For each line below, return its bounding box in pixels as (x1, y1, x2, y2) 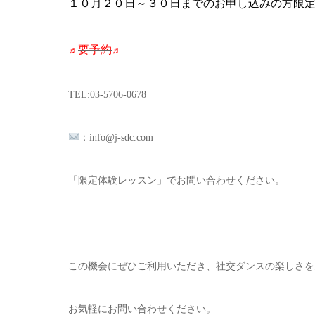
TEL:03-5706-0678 (68, 89, 146, 100)
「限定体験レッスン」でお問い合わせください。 (68, 175, 285, 186)
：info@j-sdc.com (79, 132, 153, 143)
